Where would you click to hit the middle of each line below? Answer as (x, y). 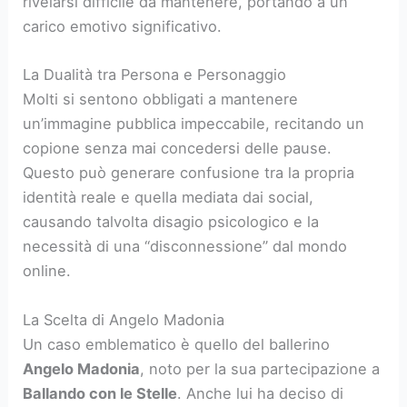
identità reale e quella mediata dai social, (169, 198)
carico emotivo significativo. (123, 27)
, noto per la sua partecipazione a (260, 368)
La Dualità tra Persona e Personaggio (155, 75)
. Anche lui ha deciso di (261, 393)
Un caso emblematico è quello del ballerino (177, 344)
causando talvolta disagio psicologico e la (171, 222)
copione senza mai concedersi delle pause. (178, 149)
